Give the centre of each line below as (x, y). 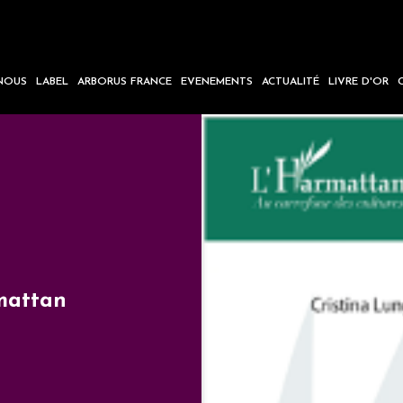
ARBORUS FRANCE (125, 81)
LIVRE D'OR (359, 81)
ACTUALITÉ (291, 81)
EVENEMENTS (217, 81)
